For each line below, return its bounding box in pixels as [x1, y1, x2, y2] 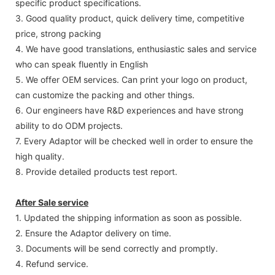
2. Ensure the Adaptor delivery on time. [15, 227, 171, 238]
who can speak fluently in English [15, 58, 148, 69]
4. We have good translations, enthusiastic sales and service [15, 43, 257, 54]
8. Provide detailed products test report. [15, 166, 177, 177]
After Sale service [15, 196, 88, 207]
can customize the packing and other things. [15, 89, 195, 100]
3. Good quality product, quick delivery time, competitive [15, 12, 244, 23]
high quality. [15, 150, 64, 161]
